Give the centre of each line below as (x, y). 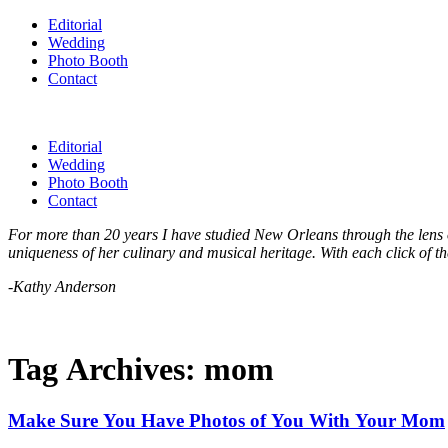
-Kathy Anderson (62, 286)
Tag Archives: (106, 369)
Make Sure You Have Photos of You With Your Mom (226, 420)
